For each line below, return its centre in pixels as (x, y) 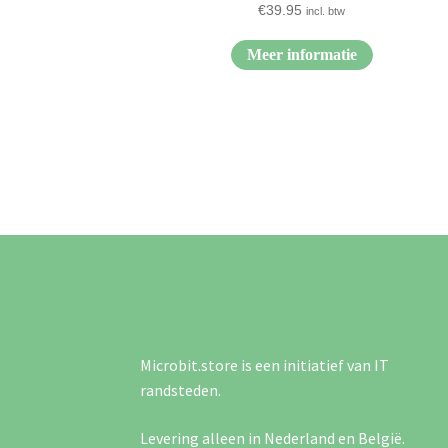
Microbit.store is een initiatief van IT (265, 364)
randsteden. (181, 389)
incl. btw (326, 11)
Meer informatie (301, 55)
